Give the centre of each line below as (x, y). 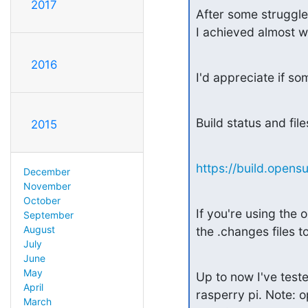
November (47, 186)
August (39, 229)
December (46, 171)
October (42, 200)
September (48, 214)
